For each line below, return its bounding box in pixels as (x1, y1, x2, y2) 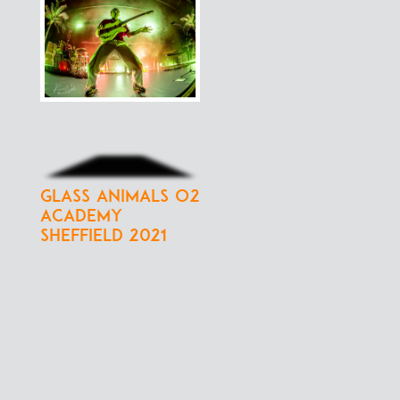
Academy (40, 204, 122, 225)
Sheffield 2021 (40, 224, 167, 245)
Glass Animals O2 (40, 185, 200, 205)
